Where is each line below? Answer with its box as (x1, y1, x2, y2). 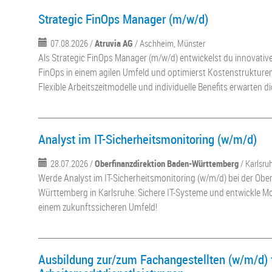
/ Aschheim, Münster (135, 37, 206, 49)
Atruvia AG (95, 37, 134, 49)
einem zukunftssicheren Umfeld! (38, 200, 158, 214)
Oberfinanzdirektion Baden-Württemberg (95, 157, 239, 169)
